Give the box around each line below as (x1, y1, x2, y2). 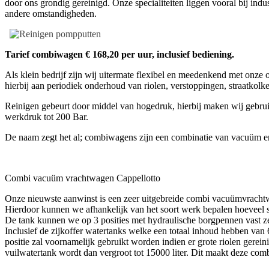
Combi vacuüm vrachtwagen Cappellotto (5, 172, 160, 183)
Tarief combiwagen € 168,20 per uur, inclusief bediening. (5, 49, 234, 59)
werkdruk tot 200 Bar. (5, 111, 88, 122)
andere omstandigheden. (5, 8, 97, 19)
